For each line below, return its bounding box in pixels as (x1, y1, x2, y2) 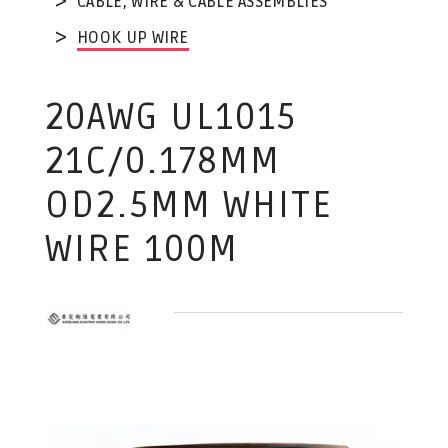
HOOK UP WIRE (77, 27, 189, 48)
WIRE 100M (44, 227, 239, 272)
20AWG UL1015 (44, 95, 297, 140)
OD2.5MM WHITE (44, 183, 333, 228)
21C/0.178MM (44, 139, 281, 184)
